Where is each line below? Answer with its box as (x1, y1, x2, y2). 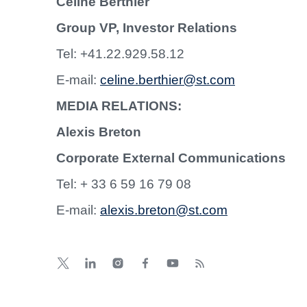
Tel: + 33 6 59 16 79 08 (56, 177, 191, 192)
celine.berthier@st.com (100, 73, 235, 88)
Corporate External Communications (56, 151, 286, 166)
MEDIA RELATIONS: (56, 99, 182, 114)
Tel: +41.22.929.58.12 (56, 47, 184, 62)
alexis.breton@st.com (100, 203, 228, 218)
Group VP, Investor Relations (56, 21, 237, 36)
